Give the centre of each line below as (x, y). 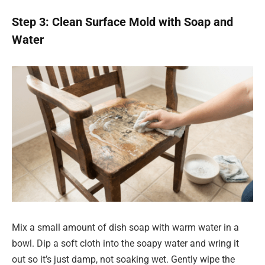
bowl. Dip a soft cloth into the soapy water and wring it (125, 244)
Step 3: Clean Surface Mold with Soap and (122, 22)
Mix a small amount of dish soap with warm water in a (125, 228)
